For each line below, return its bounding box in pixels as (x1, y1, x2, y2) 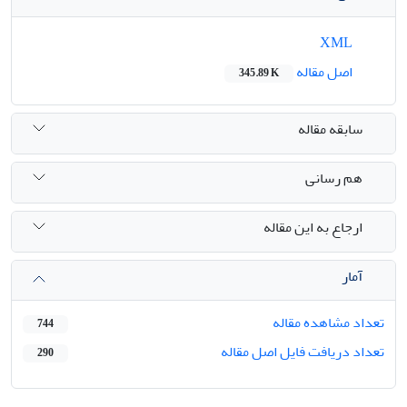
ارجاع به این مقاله (263, 213, 362, 242)
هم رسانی (305, 164, 362, 193)
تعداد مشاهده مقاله (273, 308, 384, 336)
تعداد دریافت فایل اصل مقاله (221, 337, 384, 365)
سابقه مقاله (298, 115, 362, 144)
